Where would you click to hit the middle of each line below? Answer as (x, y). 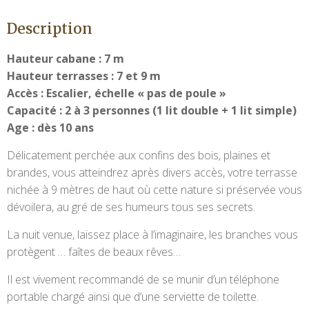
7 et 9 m (139, 76)
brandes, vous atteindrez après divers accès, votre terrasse (152, 172)
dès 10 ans (66, 127)
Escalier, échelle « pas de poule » (136, 93)
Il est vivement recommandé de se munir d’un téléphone (143, 279)
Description (50, 28)
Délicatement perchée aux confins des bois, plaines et (139, 155)
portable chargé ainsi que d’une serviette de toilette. (133, 296)
